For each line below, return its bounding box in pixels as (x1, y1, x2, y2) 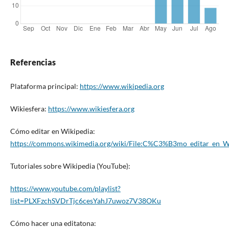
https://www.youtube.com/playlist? (10, 184, 121, 193)
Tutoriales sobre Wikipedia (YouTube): (10, 161, 130, 170)
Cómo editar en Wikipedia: (10, 126, 95, 135)
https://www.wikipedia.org (79, 81, 164, 90)
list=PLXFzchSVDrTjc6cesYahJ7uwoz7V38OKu (10, 196, 161, 205)
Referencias (10, 57, 56, 67)
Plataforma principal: (10, 81, 80, 90)
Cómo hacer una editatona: (10, 218, 96, 227)
